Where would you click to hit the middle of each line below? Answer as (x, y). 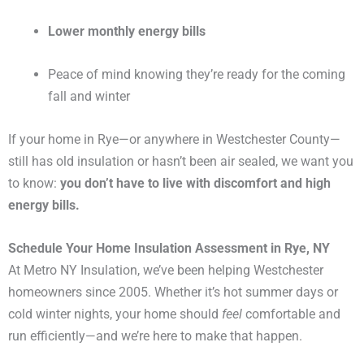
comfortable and (291, 314)
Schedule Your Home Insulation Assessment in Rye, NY (169, 249)
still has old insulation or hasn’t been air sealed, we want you (181, 162)
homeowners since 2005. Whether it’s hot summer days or (173, 292)
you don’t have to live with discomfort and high (195, 184)
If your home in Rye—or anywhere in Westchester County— (174, 140)
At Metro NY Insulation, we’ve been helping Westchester (166, 271)
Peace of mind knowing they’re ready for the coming (197, 74)
